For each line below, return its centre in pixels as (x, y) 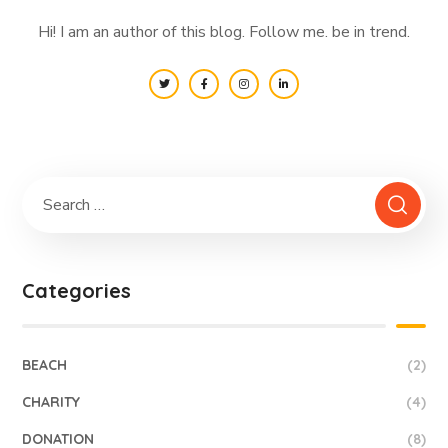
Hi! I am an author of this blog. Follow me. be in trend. (224, 31)
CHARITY (51, 401)
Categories (77, 290)
